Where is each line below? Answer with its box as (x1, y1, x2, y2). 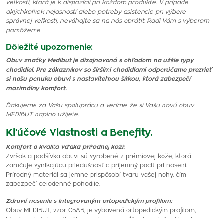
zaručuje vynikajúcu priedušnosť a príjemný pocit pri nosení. (6, 163, 187, 168)
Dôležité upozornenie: (6, 43, 93, 51)
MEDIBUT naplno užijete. (6, 111, 79, 117)
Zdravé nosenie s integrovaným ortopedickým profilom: (6, 198, 172, 204)
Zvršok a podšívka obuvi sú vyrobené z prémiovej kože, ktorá (6, 153, 191, 159)
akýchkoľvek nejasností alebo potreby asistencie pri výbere (6, 9, 186, 15)
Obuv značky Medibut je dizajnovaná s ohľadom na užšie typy (6, 57, 193, 63)
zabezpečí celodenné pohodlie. (6, 181, 100, 187)
